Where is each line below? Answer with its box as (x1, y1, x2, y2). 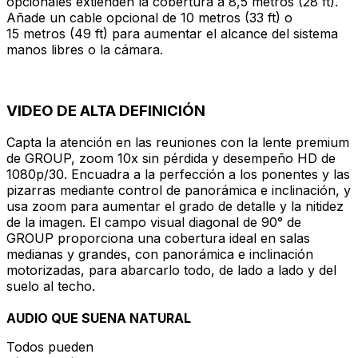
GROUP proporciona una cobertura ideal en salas (6, 230, 310, 247)
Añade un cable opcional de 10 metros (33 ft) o (6, 9, 292, 26)
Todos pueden (6, 339, 93, 356)
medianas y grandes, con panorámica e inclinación (6, 246, 313, 263)
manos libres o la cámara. (6, 41, 163, 58)
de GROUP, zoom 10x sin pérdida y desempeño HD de (6, 150, 336, 167)
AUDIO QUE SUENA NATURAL (6, 310, 191, 327)
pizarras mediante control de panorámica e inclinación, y (6, 182, 351, 199)
